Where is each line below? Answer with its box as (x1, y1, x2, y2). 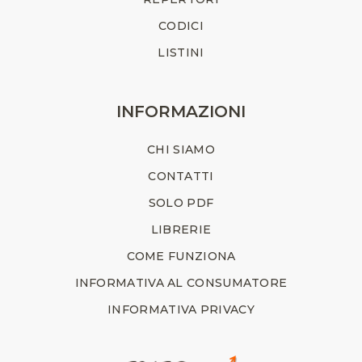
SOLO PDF (148, 196, 214, 211)
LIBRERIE (150, 222, 212, 238)
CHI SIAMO (147, 142, 215, 158)
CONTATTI (148, 169, 214, 184)
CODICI (158, 19, 204, 34)
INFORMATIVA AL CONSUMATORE (74, 276, 288, 291)
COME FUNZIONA (126, 249, 236, 264)
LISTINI (158, 45, 204, 61)
